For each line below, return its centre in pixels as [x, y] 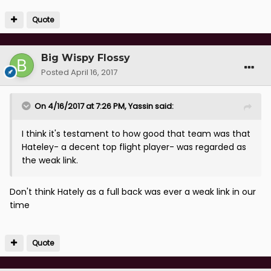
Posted [56, 73]
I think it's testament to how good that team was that [136, 134]
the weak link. [50, 161]
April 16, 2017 [94, 73]
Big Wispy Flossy [86, 58]
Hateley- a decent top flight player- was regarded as [134, 147]
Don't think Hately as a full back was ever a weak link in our [133, 192]
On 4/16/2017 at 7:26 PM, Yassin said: [104, 106]
